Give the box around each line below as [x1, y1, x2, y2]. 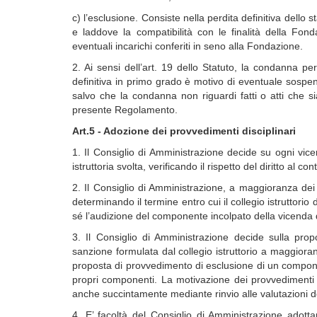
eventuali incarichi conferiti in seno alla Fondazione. [72, 40, 303, 52]
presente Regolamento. [72, 104, 180, 115]
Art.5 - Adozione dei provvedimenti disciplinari [72, 125, 296, 137]
